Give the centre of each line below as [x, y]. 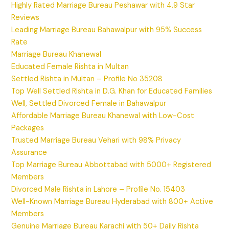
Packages [28, 128]
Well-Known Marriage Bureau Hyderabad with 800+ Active [112, 202]
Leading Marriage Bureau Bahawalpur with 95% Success [107, 30]
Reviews [26, 18]
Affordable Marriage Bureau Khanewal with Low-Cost [103, 116]
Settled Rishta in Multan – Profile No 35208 [87, 79]
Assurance [29, 153]
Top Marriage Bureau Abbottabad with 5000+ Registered [111, 165]
